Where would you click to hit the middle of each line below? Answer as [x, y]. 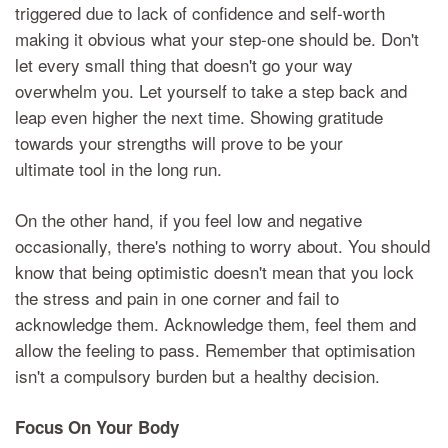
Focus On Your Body [97, 426]
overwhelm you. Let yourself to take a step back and [211, 90]
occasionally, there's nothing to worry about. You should [222, 245]
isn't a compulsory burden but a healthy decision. [197, 375]
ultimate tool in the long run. [118, 168]
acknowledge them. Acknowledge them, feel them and [215, 323]
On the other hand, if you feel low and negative [188, 219]
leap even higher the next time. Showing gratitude [199, 116]
